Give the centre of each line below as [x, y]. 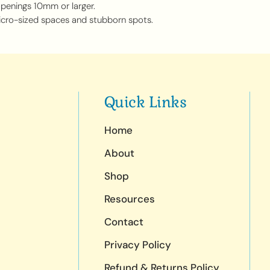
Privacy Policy [137, 245]
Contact [124, 222]
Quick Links [145, 102]
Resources [129, 199]
